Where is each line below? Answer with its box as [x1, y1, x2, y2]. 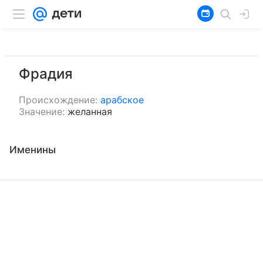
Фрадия [19, 65, 73, 82]
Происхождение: [19, 94, 97, 106]
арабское [100, 94, 144, 106]
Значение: [19, 106, 65, 117]
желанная [68, 106, 112, 117]
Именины [9, 144, 56, 156]
